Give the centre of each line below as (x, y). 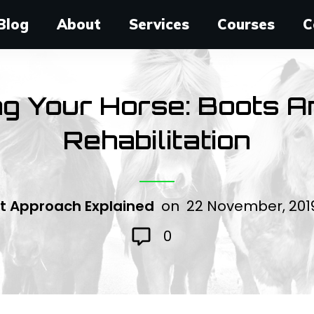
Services (159, 24)
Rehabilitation (157, 140)
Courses (246, 24)
